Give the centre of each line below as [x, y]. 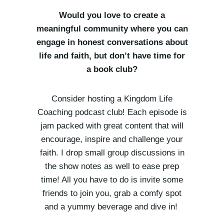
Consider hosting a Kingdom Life [112, 99]
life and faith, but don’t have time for [112, 56]
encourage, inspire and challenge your [112, 139]
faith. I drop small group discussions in [112, 153]
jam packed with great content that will [112, 126]
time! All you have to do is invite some [112, 180]
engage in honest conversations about [112, 42]
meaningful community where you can [112, 29]
